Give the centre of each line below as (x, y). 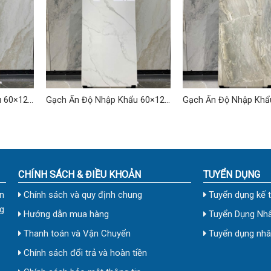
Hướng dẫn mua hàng (65, 214)
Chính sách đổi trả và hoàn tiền (84, 253)
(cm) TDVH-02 (74, 111)
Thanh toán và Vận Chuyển (76, 234)
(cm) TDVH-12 (211, 111)
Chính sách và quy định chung (82, 195)
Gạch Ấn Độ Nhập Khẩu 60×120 (107, 100)
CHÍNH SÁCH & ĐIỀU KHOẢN (80, 175)
